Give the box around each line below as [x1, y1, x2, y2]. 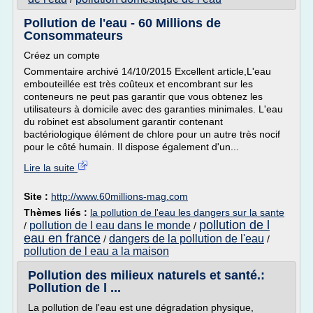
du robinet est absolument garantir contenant [24, 116, 223, 127]
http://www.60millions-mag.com [51, 191, 188, 202]
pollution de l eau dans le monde [29, 219, 191, 231]
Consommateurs [24, 29, 123, 43]
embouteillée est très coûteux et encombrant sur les [24, 78, 253, 89]
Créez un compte [24, 50, 100, 61]
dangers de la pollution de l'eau [109, 233, 264, 245]
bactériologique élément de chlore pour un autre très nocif [24, 129, 280, 140]
